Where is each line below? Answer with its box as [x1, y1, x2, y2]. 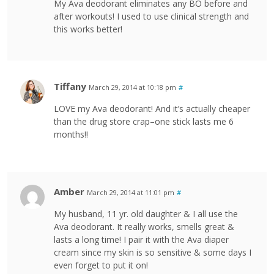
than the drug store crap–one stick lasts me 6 [54, 116, 234, 128]
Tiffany [54, 80, 86, 93]
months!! [54, 128, 88, 141]
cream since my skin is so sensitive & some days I [54, 246, 251, 259]
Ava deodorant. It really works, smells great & [54, 221, 234, 233]
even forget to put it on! [54, 259, 148, 272]
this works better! [54, 23, 122, 35]
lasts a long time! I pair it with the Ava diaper [54, 234, 229, 246]
